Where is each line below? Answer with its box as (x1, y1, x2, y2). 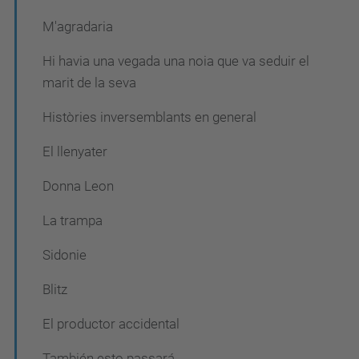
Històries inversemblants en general (42, 109, 256, 126)
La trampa (42, 212, 103, 229)
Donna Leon (42, 178, 114, 195)
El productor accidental (42, 316, 179, 333)
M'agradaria (42, 18, 113, 35)
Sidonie (42, 247, 87, 264)
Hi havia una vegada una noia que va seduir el (42, 53, 309, 70)
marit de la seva (42, 75, 136, 91)
